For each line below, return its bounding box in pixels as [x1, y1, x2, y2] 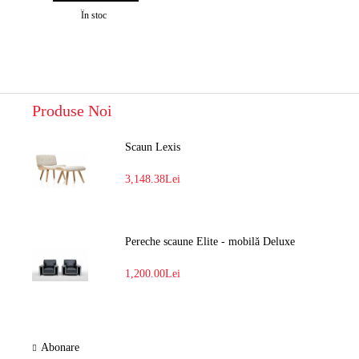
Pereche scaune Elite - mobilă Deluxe [125, 236, 296, 248]
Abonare [41, 341, 79, 354]
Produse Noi [32, 102, 112, 120]
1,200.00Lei [125, 268, 181, 280]
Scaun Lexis [125, 141, 181, 154]
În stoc [81, 10, 107, 22]
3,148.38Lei [125, 173, 181, 186]
